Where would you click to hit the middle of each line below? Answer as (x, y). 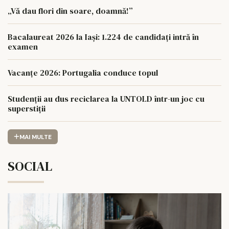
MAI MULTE (35, 137)
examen (23, 47)
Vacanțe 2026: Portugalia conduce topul (83, 73)
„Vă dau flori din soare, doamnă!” (70, 11)
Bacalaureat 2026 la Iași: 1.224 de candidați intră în (103, 37)
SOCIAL (30, 166)
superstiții (27, 109)
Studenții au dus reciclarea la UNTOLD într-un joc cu (106, 99)
